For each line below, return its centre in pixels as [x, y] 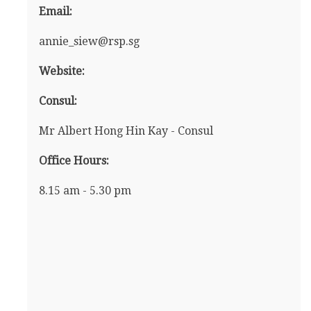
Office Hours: [74, 161]
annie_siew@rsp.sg [89, 42]
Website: [61, 72]
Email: [55, 12]
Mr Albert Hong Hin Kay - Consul [126, 131]
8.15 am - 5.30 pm [85, 191]
